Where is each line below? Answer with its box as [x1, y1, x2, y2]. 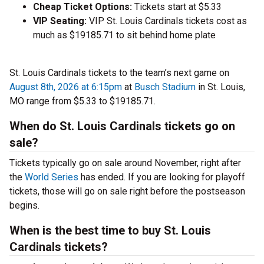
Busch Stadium [134, 81, 196, 93]
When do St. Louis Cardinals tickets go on [9, 119, 235, 134]
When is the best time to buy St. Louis [9, 223, 211, 238]
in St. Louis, [196, 81, 245, 93]
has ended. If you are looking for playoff [78, 171, 245, 183]
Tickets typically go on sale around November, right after [9, 157, 241, 169]
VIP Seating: [33, 15, 89, 27]
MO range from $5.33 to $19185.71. [9, 95, 156, 107]
